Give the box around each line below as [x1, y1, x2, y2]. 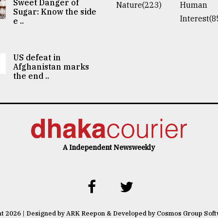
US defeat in [13, 52, 61, 62]
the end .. [13, 71, 50, 81]
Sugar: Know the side [13, 6, 97, 17]
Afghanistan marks [13, 61, 90, 72]
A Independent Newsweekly [63, 143, 155, 152]
